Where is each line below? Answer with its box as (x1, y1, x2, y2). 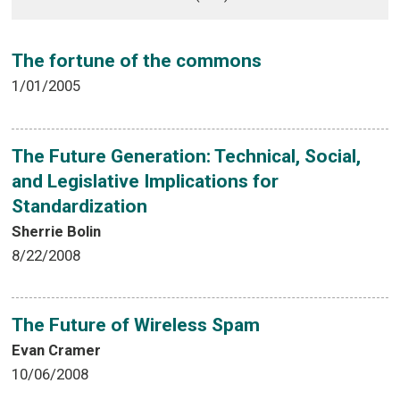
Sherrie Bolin (12, 221, 102, 240)
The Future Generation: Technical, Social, (12, 145, 362, 167)
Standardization (12, 195, 148, 217)
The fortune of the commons (12, 50, 262, 72)
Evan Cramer (12, 340, 102, 359)
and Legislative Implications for (12, 170, 279, 192)
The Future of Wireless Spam (12, 313, 261, 336)
